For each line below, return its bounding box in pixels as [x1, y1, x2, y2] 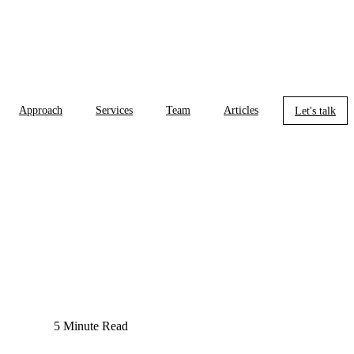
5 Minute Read [54, 318, 129, 333]
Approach [19, 104, 62, 116]
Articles [224, 104, 258, 116]
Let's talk [295, 105, 336, 117]
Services [96, 104, 133, 116]
